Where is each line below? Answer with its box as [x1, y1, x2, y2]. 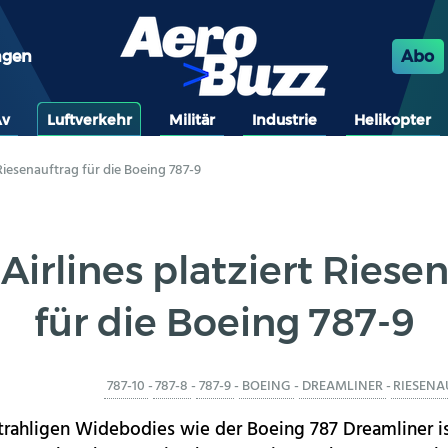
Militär [168, 110, 215, 129]
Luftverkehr [46, 110, 132, 129]
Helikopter [354, 110, 432, 129]
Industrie [252, 110, 318, 129]
